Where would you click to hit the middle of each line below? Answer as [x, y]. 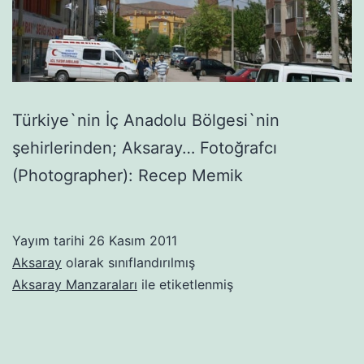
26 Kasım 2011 [133, 240]
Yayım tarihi [50, 240]
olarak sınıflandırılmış [128, 262]
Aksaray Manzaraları [75, 284]
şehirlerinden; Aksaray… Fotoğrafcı [145, 147]
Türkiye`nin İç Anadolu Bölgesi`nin [146, 120]
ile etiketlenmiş [185, 284]
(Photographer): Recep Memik [128, 175]
